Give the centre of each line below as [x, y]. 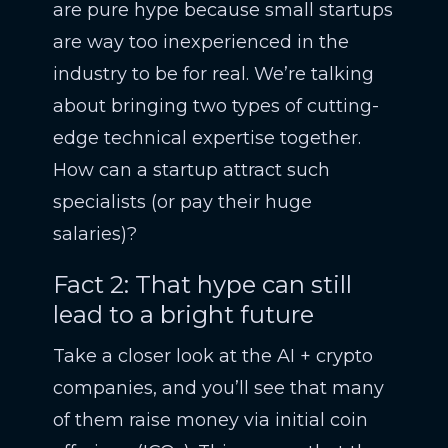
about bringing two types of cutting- [215, 106]
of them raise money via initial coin [210, 420]
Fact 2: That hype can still [202, 284]
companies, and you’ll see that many [218, 388]
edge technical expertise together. [206, 138]
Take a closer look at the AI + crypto [212, 356]
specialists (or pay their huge [182, 202]
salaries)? [94, 234]
